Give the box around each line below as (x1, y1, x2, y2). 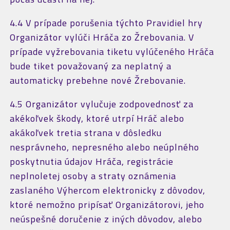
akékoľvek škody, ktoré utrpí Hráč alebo (9, 111, 184, 125)
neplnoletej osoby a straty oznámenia (9, 169, 176, 183)
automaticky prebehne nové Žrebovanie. (9, 73, 186, 87)
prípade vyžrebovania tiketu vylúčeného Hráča (9, 45, 214, 59)
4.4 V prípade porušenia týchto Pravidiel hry (9, 16, 203, 30)
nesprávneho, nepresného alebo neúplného (9, 140, 199, 154)
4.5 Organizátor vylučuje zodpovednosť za (9, 97, 194, 111)
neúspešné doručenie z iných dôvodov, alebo (9, 212, 202, 226)
